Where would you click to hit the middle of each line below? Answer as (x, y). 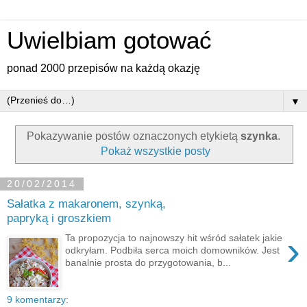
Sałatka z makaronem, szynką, (86, 204)
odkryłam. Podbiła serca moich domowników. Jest (173, 250)
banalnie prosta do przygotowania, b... (148, 262)
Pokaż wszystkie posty (156, 151)
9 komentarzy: (38, 299)
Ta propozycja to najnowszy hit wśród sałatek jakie (174, 237)
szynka (259, 136)
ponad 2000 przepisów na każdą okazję (103, 68)
